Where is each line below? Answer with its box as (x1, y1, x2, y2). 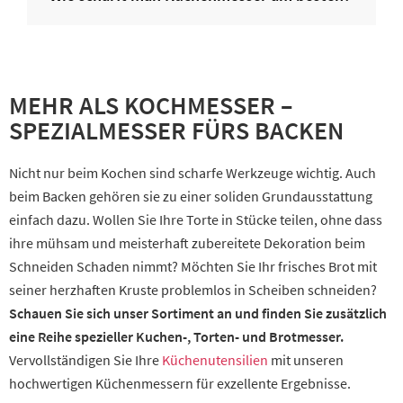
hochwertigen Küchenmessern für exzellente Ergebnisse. (9, 373, 351, 392)
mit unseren (268, 350, 344, 369)
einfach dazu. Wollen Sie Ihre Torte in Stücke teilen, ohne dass (9, 210, 382, 228)
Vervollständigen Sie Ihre (9, 350, 162, 369)
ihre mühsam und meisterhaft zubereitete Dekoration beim (9, 233, 365, 252)
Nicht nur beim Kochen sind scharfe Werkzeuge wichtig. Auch (9, 163, 376, 182)
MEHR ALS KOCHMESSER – (9, 88, 292, 121)
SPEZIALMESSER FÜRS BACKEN (9, 113, 344, 147)
